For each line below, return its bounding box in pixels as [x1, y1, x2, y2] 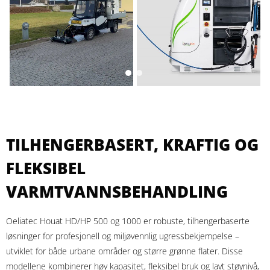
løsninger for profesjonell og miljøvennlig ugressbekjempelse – [6, 230, 239, 242]
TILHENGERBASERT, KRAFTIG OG [6, 134, 259, 156]
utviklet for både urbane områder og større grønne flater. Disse [6, 245, 243, 257]
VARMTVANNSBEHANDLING [6, 181, 228, 203]
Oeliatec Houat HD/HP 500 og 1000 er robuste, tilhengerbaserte [6, 215, 250, 227]
